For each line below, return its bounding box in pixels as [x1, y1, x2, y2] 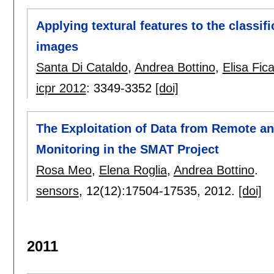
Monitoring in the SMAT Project [35, 142, 219, 156]
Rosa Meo [35, 163, 92, 177]
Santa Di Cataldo [35, 61, 128, 75]
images [35, 40, 78, 54]
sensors [35, 183, 79, 198]
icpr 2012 [35, 81, 86, 95]
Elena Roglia [98, 163, 167, 177]
